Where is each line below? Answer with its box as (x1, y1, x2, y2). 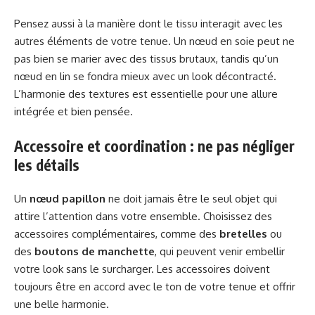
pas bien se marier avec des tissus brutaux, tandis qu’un (14, 52, 278, 66)
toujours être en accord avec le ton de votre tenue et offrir (14, 280, 295, 294)
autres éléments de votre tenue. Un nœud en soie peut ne (14, 34, 295, 49)
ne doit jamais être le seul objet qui (105, 192, 277, 206)
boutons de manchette (34, 245, 155, 259)
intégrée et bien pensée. (14, 105, 133, 119)
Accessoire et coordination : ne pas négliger (14, 136, 295, 155)
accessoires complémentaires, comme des (14, 227, 219, 241)
